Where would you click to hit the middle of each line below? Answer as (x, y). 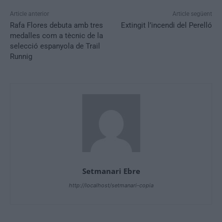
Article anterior (29, 14)
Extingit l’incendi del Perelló (166, 26)
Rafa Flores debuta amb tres (56, 26)
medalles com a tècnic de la (56, 36)
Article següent (192, 14)
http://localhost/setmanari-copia (111, 186)
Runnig (21, 57)
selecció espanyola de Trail (55, 46)
